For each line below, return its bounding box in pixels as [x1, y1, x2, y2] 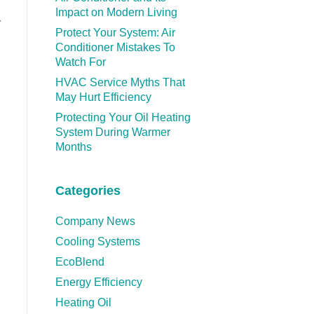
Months [55, 141, 92, 153]
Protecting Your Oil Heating [55, 111, 191, 124]
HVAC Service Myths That [55, 76, 185, 89]
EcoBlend [55, 256, 104, 268]
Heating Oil [55, 296, 111, 309]
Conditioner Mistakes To [55, 41, 175, 54]
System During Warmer [55, 126, 170, 139]
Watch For [55, 56, 106, 69]
